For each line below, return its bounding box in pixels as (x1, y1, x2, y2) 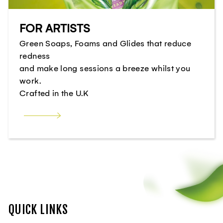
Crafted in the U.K (19, 88, 89, 98)
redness (19, 51, 50, 61)
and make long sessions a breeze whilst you (19, 63, 191, 73)
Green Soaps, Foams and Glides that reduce (19, 38, 192, 48)
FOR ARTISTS (19, 21, 91, 35)
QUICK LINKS (8, 202, 68, 218)
